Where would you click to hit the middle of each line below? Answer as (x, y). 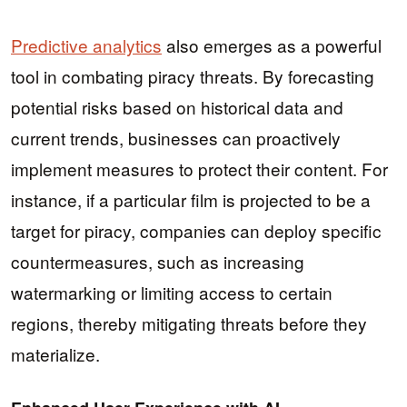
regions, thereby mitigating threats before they (189, 323)
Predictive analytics (86, 45)
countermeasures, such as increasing (158, 262)
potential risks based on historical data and (177, 107)
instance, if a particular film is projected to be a (191, 200)
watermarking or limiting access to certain (172, 293)
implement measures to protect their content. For (199, 169)
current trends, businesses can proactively (176, 138)
